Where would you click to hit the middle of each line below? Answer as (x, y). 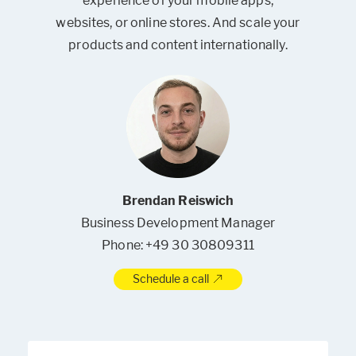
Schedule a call (172, 279)
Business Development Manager (178, 223)
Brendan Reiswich (178, 201)
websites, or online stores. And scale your (178, 23)
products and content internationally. (178, 45)
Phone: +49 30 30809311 (178, 246)
